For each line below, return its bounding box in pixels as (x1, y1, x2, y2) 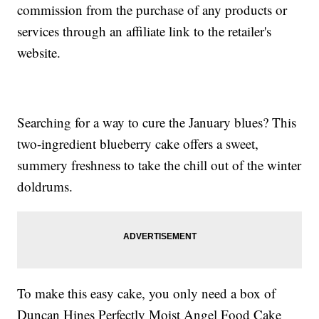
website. (17, 43, 61, 62)
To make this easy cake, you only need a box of (17, 284, 276, 303)
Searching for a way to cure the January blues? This (17, 113, 297, 132)
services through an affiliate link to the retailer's (17, 22, 272, 41)
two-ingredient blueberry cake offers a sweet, (17, 135, 259, 153)
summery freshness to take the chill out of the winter (17, 156, 302, 174)
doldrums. (17, 177, 73, 196)
